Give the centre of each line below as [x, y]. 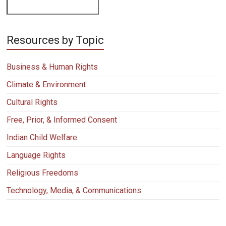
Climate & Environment [46, 85]
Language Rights [36, 155]
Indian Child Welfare [42, 138]
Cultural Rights [32, 102]
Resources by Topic [55, 40]
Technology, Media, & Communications [74, 191]
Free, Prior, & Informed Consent [62, 120]
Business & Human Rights [52, 67]
